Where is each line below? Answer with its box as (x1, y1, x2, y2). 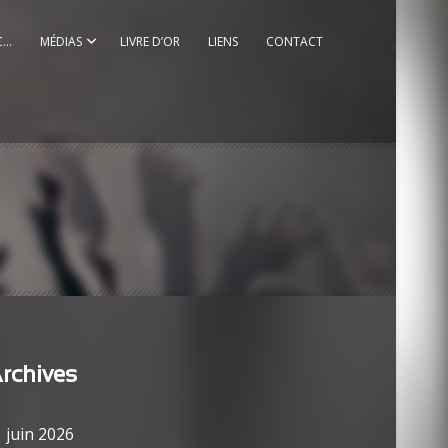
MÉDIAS (40, 33, 82, 50)
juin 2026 (6, 423, 74, 445)
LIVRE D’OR (120, 33, 180, 50)
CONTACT (266, 33, 323, 50)
